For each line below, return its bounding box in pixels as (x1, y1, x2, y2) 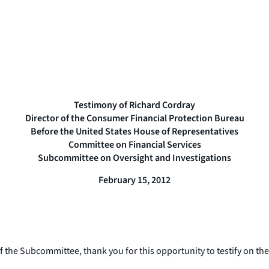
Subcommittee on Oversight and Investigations (38, 151, 231, 165)
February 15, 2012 (98, 173, 171, 187)
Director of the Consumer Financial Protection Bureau (25, 111, 244, 125)
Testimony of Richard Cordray (74, 98, 195, 112)
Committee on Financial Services (68, 138, 201, 151)
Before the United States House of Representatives (31, 124, 238, 138)
